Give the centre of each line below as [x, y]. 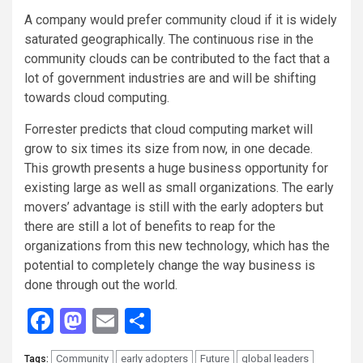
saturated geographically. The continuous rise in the [169, 39]
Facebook [107, 320]
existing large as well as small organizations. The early [179, 187]
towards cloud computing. [97, 97]
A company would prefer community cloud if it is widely [181, 19]
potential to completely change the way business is [170, 265]
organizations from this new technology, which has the [177, 246]
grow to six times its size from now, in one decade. [169, 148]
